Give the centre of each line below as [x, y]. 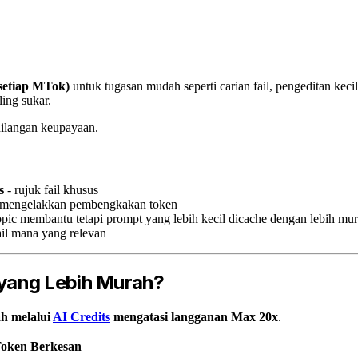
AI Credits [82, 316]
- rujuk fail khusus [51, 190]
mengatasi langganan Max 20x [194, 316]
